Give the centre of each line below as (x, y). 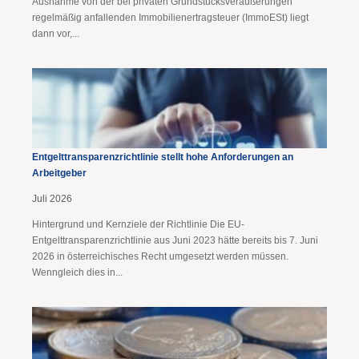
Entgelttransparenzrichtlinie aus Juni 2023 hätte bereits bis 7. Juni (175, 240)
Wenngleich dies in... (77, 272)
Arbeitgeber (59, 173)
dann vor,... (56, 34)
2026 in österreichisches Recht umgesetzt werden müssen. (160, 256)
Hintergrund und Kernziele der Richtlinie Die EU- (138, 224)
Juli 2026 (52, 199)
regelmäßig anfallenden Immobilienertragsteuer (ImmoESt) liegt (170, 18)
